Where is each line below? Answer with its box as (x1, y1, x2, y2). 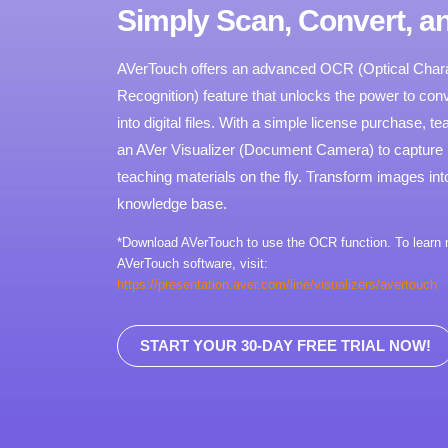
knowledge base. (117, 194, 227, 212)
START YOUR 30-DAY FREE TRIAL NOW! (140, 336, 431, 354)
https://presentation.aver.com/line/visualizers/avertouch (117, 276, 437, 292)
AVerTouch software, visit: (117, 255, 268, 271)
